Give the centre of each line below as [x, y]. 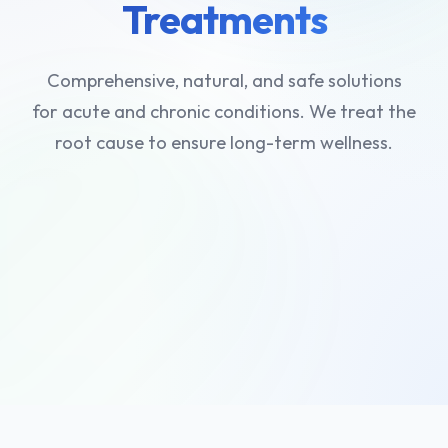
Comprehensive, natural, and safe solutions [224, 81]
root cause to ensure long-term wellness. [224, 143]
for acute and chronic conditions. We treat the [224, 112]
